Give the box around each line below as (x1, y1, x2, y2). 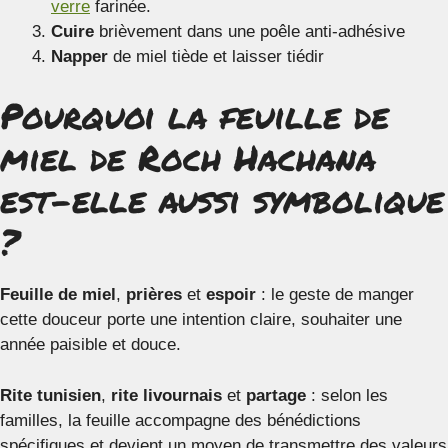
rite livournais (111, 385, 222, 405)
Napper (51, 46, 108, 66)
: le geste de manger (256, 285, 414, 304)
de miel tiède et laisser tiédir (108, 46, 324, 66)
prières (126, 285, 182, 304)
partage (246, 385, 306, 405)
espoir (206, 285, 256, 304)
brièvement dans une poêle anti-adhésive (94, 21, 405, 41)
